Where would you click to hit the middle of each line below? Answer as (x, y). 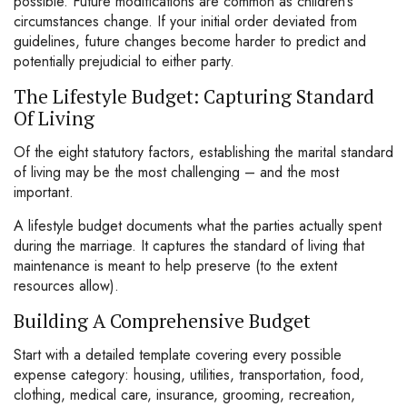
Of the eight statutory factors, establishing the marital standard (203, 152)
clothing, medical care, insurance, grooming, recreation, (184, 395)
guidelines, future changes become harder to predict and (190, 41)
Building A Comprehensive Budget (162, 321)
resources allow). (66, 286)
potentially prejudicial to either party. (124, 61)
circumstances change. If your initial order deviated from (185, 21)
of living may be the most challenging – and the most (176, 172)
